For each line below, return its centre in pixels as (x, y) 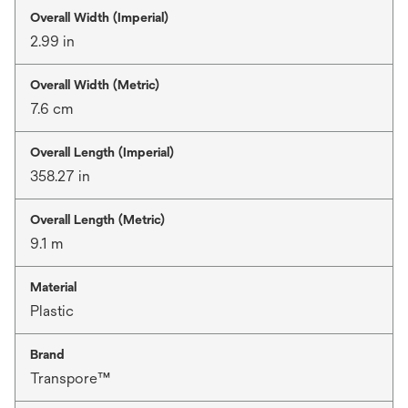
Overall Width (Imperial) (99, 17)
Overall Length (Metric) (97, 219)
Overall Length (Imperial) (102, 152)
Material (53, 287)
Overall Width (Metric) (95, 85)
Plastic (52, 311)
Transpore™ (70, 378)
